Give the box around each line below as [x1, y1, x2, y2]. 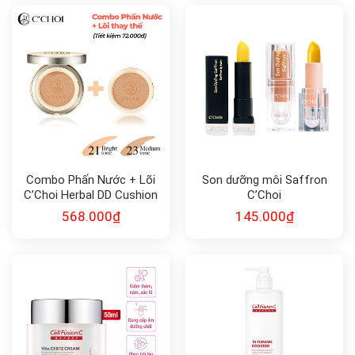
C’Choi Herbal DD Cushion [24, 187, 158, 202]
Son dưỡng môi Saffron [201, 172, 327, 187]
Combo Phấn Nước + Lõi [26, 172, 155, 187]
